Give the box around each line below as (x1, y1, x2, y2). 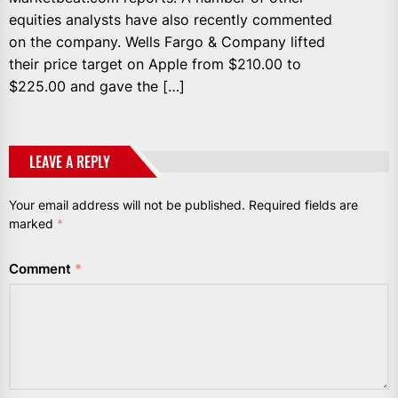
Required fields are (249, 196, 358, 212)
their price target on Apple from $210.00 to (9, 54, 301, 73)
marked (9, 215, 57, 231)
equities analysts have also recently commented (9, 10, 332, 28)
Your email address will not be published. (9, 196, 245, 212)
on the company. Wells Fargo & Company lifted (9, 32, 325, 51)
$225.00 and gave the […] (9, 76, 185, 95)
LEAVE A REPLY (29, 150, 110, 172)
